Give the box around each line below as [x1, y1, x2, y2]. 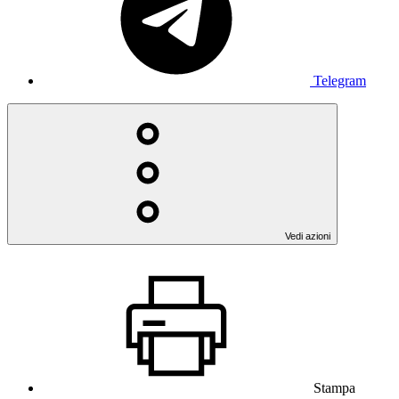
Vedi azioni [285, 230, 330, 241]
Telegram [313, 72, 366, 88]
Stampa [313, 379, 355, 395]
